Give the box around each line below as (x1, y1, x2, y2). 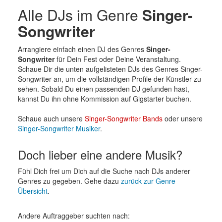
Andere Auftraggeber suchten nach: (17, 210, 130, 221)
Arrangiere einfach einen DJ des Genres (17, 44, 146, 54)
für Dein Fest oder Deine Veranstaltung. (54, 54, 181, 64)
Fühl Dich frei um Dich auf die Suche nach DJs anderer (17, 166, 190, 176)
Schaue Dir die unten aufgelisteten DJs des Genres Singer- (17, 63, 203, 74)
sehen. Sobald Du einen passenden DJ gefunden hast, (17, 83, 189, 94)
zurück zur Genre (120, 175, 175, 186)
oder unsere (162, 113, 203, 123)
